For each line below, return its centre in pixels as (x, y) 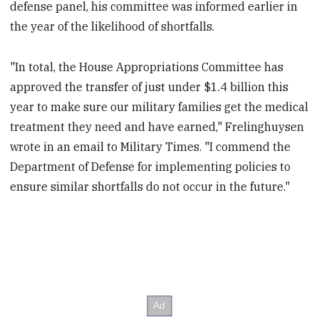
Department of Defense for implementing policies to (151, 167)
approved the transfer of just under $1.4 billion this (150, 87)
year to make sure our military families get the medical (159, 107)
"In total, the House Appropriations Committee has (147, 67)
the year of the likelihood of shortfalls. (113, 27)
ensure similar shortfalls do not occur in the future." (150, 187)
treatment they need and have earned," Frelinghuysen (157, 127)
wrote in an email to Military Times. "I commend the (151, 147)
